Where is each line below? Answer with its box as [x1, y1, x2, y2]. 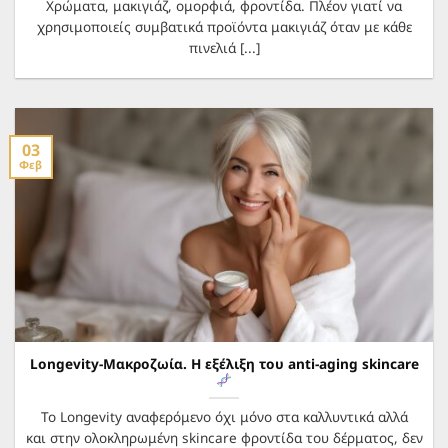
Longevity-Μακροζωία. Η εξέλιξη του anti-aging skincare [29, 353, 419, 373]
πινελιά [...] [188, 37, 260, 57]
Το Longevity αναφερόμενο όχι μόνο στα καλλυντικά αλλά [40, 406, 408, 426]
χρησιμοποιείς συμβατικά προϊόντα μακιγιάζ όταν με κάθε [36, 16, 412, 36]
